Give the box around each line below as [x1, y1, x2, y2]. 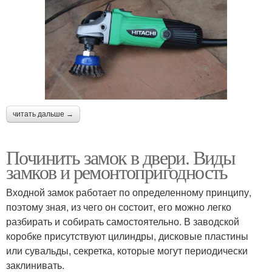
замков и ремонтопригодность [6, 158, 228, 185]
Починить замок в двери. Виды [6, 143, 236, 170]
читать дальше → [13, 109, 73, 118]
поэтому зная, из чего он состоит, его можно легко [6, 199, 231, 214]
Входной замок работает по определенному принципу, [6, 185, 251, 199]
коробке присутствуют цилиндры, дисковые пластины [6, 228, 248, 243]
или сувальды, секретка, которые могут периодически [6, 243, 248, 257]
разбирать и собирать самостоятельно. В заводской [6, 214, 239, 228]
